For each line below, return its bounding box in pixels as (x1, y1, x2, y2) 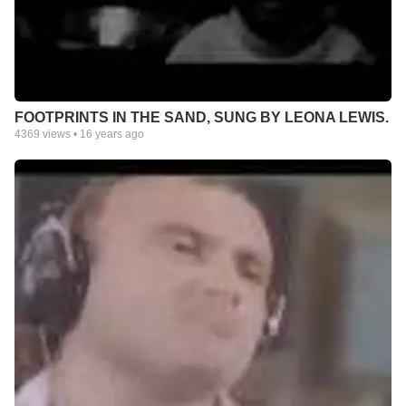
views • (40, 127, 80, 140)
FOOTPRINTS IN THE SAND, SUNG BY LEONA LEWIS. (14, 109, 389, 125)
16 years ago (80, 127, 144, 140)
